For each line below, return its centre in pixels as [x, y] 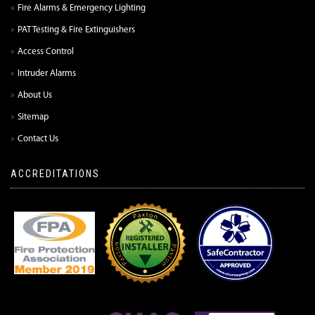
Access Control [46, 52]
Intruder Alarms [47, 74]
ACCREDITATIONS [55, 174]
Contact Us [38, 139]
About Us [35, 96]
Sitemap [33, 117]
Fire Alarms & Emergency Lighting [82, 8]
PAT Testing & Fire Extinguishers [76, 30]
